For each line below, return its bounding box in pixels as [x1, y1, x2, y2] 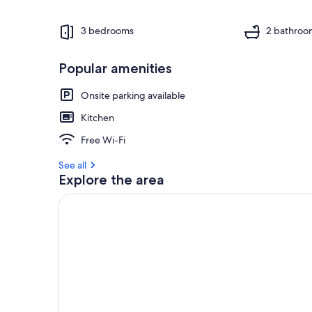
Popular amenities [58, 59, 172, 77]
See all [58, 158, 86, 171]
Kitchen [81, 111, 114, 124]
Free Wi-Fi [81, 133, 125, 146]
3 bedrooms [81, 24, 134, 38]
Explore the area [58, 171, 164, 188]
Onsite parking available [81, 88, 185, 102]
